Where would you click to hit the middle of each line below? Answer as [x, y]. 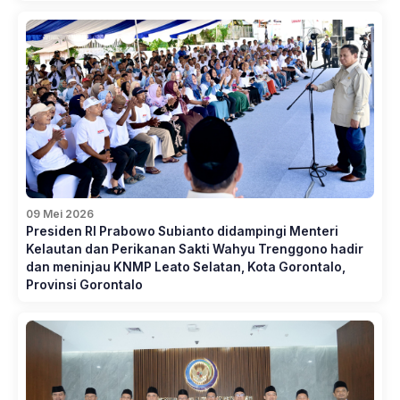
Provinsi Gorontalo [84, 284]
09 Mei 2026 [60, 213]
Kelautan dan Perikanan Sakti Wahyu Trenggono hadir [195, 249]
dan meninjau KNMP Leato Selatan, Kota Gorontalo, [186, 267]
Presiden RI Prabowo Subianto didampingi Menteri [182, 231]
